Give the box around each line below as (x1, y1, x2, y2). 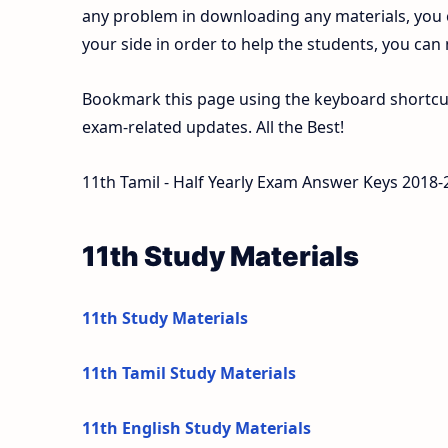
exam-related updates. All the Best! (82, 115, 344, 138)
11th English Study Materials (82, 417, 311, 440)
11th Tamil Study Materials (82, 362, 296, 385)
